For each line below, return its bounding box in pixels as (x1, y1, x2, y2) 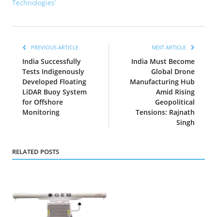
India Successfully (22, 57, 81, 66)
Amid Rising (156, 87, 195, 97)
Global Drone (151, 67, 195, 77)
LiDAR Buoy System (22, 87, 87, 97)
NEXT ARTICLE (152, 44, 187, 51)
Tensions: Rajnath (136, 108, 195, 117)
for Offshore (22, 97, 63, 107)
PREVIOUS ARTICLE (30, 44, 78, 51)
